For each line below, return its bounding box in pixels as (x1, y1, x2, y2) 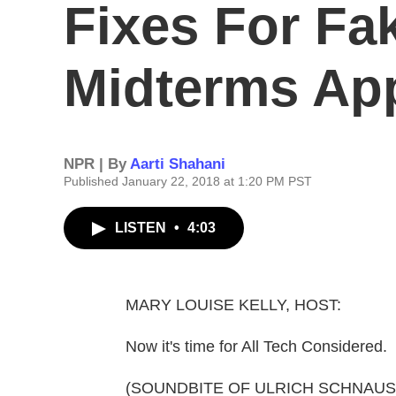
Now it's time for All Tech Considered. (126, 338, 387, 355)
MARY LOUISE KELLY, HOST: (126, 296, 341, 314)
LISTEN (115, 220, 170, 235)
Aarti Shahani (130, 156, 225, 172)
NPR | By (64, 156, 130, 172)
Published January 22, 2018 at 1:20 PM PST (64, 174, 312, 188)
